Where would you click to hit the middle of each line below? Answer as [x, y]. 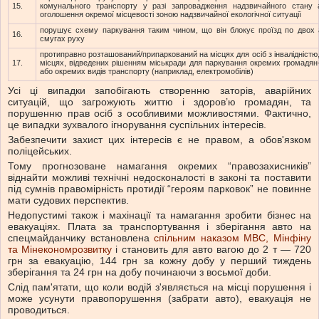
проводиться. [39, 310]
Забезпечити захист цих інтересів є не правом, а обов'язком [159, 140]
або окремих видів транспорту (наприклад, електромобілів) [147, 72]
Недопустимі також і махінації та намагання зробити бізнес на [159, 215]
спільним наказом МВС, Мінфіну [233, 238]
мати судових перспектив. [68, 200]
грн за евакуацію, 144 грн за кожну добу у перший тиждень [159, 261]
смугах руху [62, 39]
